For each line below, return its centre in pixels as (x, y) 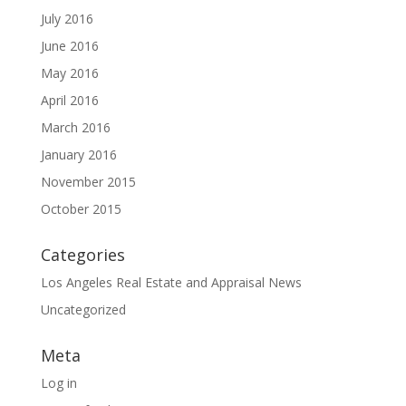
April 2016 (69, 100)
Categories (82, 255)
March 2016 (75, 127)
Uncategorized (83, 309)
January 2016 (78, 155)
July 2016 (67, 19)
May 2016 (69, 73)
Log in (58, 383)
